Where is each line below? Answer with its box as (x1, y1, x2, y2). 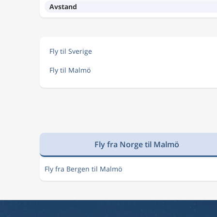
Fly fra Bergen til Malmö (45, 164, 122, 173)
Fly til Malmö (49, 65, 91, 75)
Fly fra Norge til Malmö (94, 139, 180, 150)
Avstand (49, 2, 77, 11)
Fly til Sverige (49, 46, 92, 56)
